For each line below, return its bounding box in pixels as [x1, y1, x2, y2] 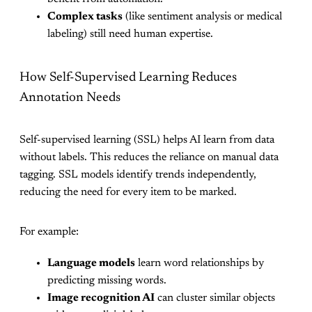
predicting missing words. [47, 275, 166, 287]
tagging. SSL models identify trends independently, [19, 169, 256, 181]
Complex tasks [47, 10, 123, 22]
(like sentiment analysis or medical [123, 10, 282, 22]
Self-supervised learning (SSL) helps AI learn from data [19, 134, 274, 146]
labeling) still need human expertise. [47, 28, 213, 40]
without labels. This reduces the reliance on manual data [19, 152, 279, 164]
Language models [47, 258, 135, 270]
